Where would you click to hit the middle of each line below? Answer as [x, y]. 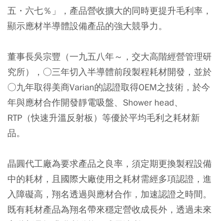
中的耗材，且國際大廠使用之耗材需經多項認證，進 [110, 179]
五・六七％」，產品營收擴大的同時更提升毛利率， [110, 11]
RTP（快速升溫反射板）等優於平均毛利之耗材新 [104, 118]
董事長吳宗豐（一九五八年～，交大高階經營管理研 [110, 56]
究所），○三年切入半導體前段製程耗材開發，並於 [110, 72]
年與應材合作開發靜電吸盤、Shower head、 [95, 102]
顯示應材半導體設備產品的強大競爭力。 [87, 26]
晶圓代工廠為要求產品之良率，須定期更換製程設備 [110, 164]
